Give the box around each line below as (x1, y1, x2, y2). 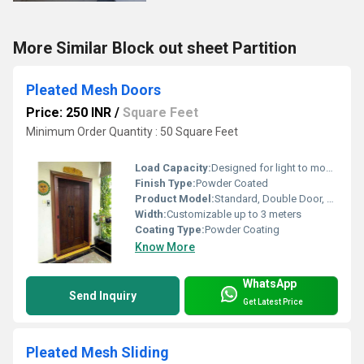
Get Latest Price (243, 297, 303, 307)
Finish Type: (135, 176, 196, 189)
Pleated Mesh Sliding (26, 343, 169, 361)
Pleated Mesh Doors (26, 81, 161, 99)
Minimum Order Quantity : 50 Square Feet (26, 125, 238, 139)
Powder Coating (205, 223, 279, 236)
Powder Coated (196, 176, 268, 189)
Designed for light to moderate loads (211, 161, 326, 174)
